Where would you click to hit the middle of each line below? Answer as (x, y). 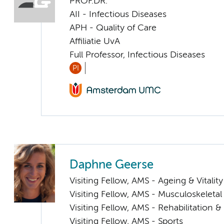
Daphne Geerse (111, 165)
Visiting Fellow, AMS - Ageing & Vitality (146, 181)
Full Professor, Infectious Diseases (137, 55)
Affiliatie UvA (95, 41)
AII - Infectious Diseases (118, 14)
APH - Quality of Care (113, 28)
